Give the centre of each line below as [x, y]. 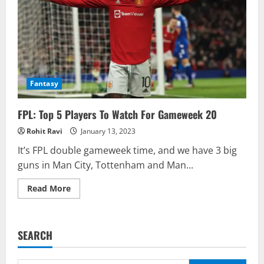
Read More [49, 188]
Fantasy [44, 83]
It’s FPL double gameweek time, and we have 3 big [127, 150]
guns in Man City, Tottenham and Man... [105, 165]
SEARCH [35, 235]
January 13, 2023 [107, 131]
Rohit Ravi [44, 131]
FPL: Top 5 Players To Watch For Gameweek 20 [117, 114]
